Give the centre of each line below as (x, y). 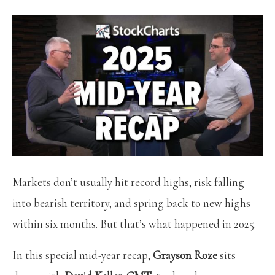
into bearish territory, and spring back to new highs (131, 203)
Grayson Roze (185, 255)
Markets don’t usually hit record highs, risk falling (128, 182)
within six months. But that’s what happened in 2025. (134, 223)
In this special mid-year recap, (83, 255)
